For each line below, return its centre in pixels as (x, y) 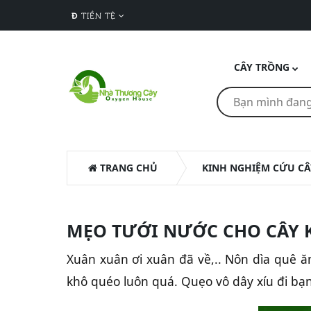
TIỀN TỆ (99, 15)
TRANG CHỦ (127, 168)
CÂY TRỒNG (261, 67)
